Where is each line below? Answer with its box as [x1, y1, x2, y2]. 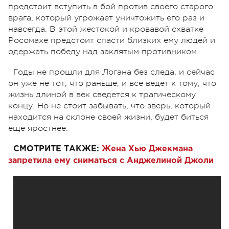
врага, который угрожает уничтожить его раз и [8, 13, 204, 22]
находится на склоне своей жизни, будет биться [8, 112, 209, 122]
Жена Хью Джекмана [102, 145, 193, 153]
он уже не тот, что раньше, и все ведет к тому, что [8, 78, 216, 88]
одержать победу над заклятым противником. [8, 47, 199, 56]
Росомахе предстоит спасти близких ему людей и [8, 35, 215, 45]
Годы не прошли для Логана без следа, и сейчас [13, 67, 215, 77]
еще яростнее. [8, 123, 71, 133]
